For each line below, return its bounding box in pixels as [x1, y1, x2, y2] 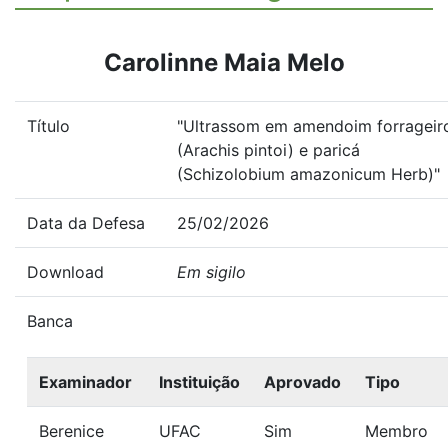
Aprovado [264, 372, 341, 392]
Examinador [39, 372, 132, 392]
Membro [365, 421, 428, 441]
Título [27, 116, 70, 136]
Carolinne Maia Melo [103, 48, 345, 77]
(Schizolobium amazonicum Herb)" [177, 164, 440, 184]
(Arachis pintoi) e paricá [177, 140, 360, 160]
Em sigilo [177, 262, 246, 282]
